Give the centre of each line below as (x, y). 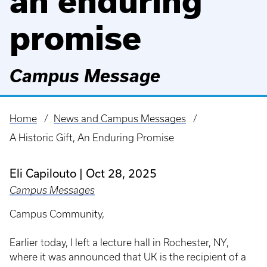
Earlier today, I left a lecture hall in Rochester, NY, (119, 242)
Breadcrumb (42, 128)
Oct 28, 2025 (121, 173)
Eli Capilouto (43, 173)
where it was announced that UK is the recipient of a (128, 257)
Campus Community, (57, 214)
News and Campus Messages (119, 118)
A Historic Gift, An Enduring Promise (92, 137)
